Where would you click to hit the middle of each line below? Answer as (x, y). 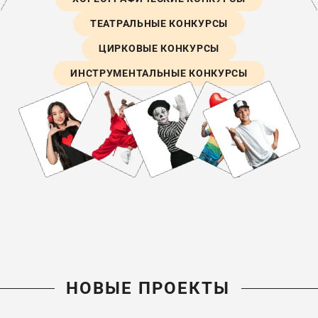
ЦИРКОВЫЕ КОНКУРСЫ (159, 48)
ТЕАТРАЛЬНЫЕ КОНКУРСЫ (159, 23)
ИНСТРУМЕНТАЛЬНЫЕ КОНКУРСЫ (159, 73)
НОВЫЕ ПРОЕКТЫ (148, 289)
